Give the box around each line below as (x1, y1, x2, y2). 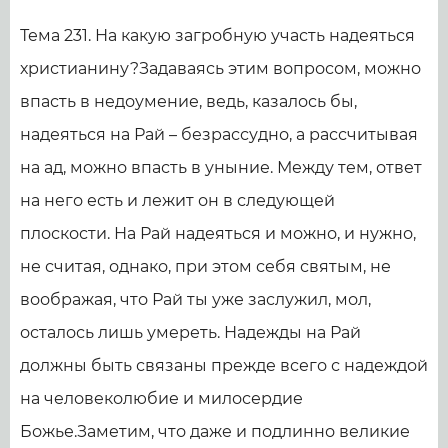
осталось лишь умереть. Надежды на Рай (20, 323, 361, 343)
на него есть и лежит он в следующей (20, 191, 335, 211)
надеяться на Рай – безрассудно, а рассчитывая (20, 125, 418, 145)
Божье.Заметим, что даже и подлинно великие (20, 422, 410, 442)
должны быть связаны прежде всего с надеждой (20, 356, 428, 376)
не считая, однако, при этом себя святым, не (20, 257, 391, 277)
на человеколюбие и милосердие (20, 389, 303, 409)
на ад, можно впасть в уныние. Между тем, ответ (20, 158, 422, 178)
